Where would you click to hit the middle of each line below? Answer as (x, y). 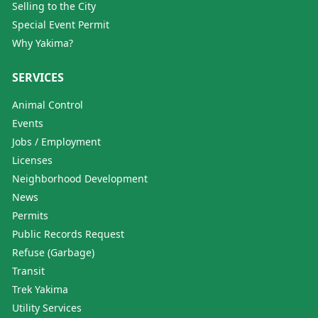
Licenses (32, 160)
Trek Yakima (40, 289)
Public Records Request (68, 234)
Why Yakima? (43, 43)
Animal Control (48, 105)
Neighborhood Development (80, 179)
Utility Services (47, 308)
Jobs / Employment (56, 142)
